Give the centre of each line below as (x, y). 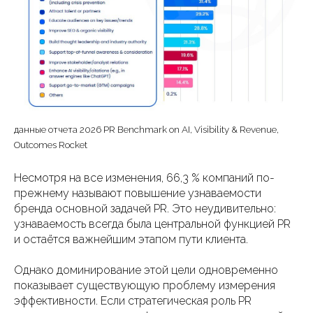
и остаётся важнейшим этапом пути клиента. (131, 240)
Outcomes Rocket (51, 145)
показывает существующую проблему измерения (145, 286)
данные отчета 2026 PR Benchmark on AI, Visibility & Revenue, (146, 130)
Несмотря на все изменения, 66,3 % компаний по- (144, 178)
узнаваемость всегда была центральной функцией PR (152, 224)
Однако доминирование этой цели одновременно (146, 270)
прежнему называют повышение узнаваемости (138, 194)
